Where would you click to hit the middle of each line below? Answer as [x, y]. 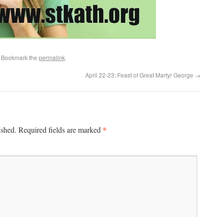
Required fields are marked [60, 130]
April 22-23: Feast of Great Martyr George [140, 75]
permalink [52, 57]
